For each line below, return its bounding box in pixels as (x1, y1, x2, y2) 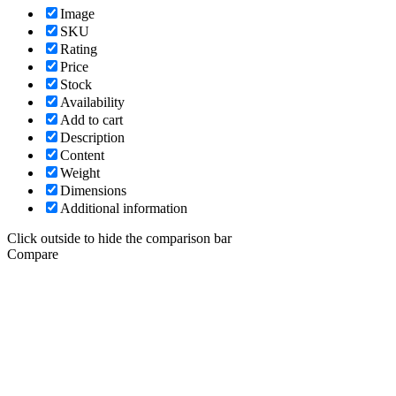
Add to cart (60, 111, 123, 127)
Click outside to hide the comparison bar (7, 230, 232, 246)
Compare (7, 246, 58, 262)
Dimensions (60, 182, 126, 198)
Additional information (60, 200, 187, 216)
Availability (60, 94, 125, 110)
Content (60, 147, 104, 163)
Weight (60, 164, 100, 180)
